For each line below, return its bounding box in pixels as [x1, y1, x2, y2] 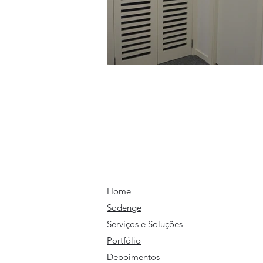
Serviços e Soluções [107, 218, 183, 230]
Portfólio [107, 235, 141, 246]
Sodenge [107, 202, 141, 213]
